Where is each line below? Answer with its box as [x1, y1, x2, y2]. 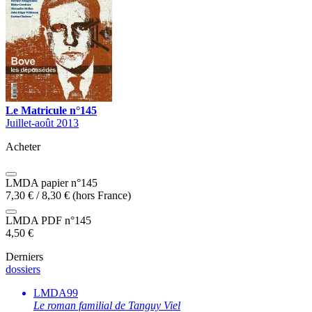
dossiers [6, 263, 40, 276]
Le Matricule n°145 [6, 104, 97, 117]
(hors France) [70, 189, 131, 202]
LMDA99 [33, 287, 78, 299]
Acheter [6, 141, 40, 153]
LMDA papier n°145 [6, 177, 97, 189]
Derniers [6, 251, 43, 263]
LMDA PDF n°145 [6, 214, 91, 227]
